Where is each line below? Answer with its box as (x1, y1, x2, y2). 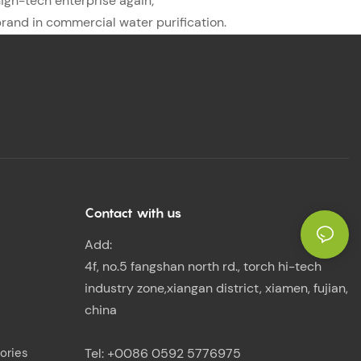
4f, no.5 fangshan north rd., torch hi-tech (84, 258, 322, 276)
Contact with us (84, 204, 181, 221)
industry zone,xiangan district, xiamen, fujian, (84, 280, 348, 297)
